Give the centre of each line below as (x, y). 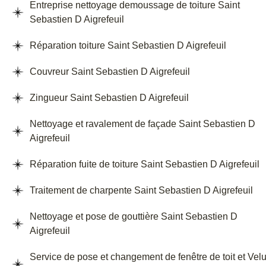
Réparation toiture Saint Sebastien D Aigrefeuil (128, 46)
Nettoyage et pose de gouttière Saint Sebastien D (134, 217)
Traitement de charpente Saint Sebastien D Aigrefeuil (141, 191)
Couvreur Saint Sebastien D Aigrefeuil (110, 72)
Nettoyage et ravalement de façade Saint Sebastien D (142, 124)
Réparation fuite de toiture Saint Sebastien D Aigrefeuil (145, 164)
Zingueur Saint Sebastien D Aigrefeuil (109, 98)
